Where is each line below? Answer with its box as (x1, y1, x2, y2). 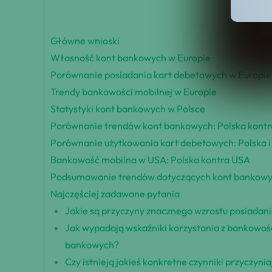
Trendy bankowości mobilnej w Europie (50, 86, 217, 98)
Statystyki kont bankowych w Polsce (50, 103, 205, 115)
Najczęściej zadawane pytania (50, 188, 180, 200)
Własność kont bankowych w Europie (50, 52, 211, 64)
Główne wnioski (50, 35, 120, 47)
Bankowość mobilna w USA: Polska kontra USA (50, 154, 250, 166)
